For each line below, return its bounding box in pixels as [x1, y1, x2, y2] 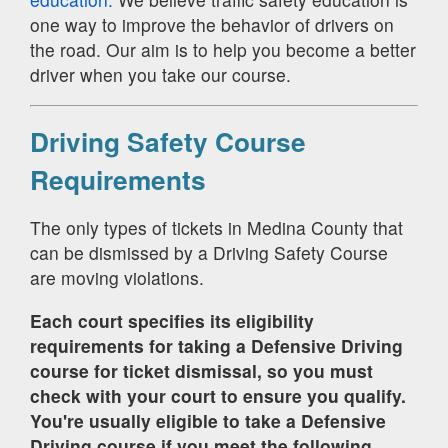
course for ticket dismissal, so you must [30, 357, 373, 383]
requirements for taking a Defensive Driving [30, 332, 403, 358]
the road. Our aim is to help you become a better [30, 37, 416, 63]
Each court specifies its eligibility [30, 307, 314, 333]
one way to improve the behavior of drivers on [30, 12, 394, 38]
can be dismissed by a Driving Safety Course [30, 240, 388, 266]
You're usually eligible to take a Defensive [30, 407, 386, 433]
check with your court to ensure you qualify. [30, 382, 406, 408]
